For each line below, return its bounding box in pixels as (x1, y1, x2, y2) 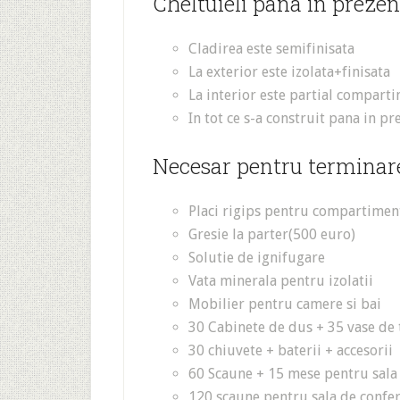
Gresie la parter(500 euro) (188, 226, 355, 243)
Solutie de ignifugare (188, 249, 325, 266)
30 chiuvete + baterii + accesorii (188, 342, 393, 359)
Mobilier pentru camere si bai (188, 296, 381, 312)
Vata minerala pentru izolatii (188, 272, 373, 289)
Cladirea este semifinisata (188, 40, 354, 57)
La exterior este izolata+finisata (188, 63, 390, 80)
